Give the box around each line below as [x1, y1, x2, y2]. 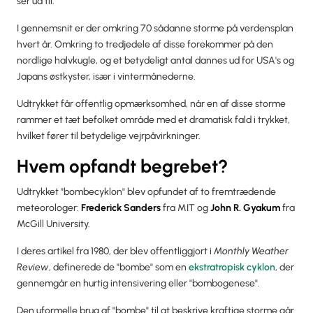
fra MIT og [161, 201, 210, 214]
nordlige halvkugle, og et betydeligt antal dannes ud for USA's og [17, 54, 294, 66]
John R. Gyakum [210, 201, 280, 214]
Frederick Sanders [81, 201, 161, 214]
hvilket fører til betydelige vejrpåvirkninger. [17, 129, 201, 142]
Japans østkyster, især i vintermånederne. [17, 70, 198, 82]
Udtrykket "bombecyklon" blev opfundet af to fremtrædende [17, 185, 276, 198]
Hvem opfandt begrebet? [17, 154, 228, 177]
